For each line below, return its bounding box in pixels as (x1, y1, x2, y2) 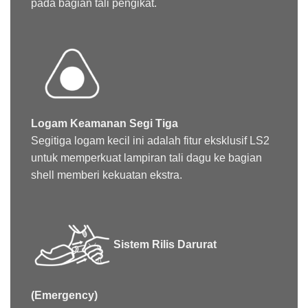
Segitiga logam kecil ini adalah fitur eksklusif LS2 (31, 134, 269, 146)
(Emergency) (31, 289, 98, 301)
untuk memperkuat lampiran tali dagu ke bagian (31, 151, 262, 164)
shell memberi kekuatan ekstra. (31, 168, 182, 181)
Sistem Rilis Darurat (113, 239, 217, 251)
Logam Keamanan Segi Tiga (31, 117, 178, 129)
